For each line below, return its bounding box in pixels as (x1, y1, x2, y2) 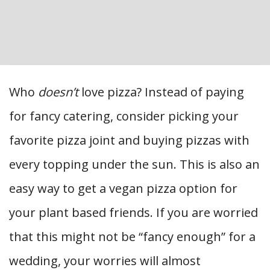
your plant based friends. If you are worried (9, 204, 258, 221)
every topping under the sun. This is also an (9, 156, 260, 173)
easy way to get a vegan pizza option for (9, 180, 237, 197)
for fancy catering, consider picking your (9, 108, 239, 125)
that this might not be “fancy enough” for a (9, 228, 256, 245)
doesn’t (38, 84, 78, 101)
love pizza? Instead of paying (78, 84, 244, 101)
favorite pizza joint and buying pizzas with (9, 132, 250, 149)
